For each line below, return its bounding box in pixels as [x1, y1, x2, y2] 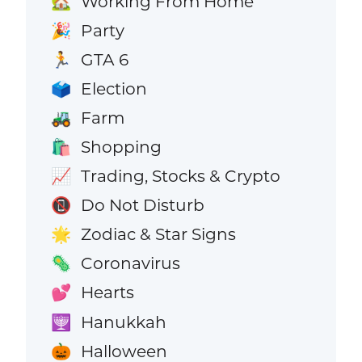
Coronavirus [80, 253, 180, 274]
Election [80, 78, 147, 99]
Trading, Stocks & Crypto [80, 166, 280, 187]
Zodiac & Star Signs [80, 224, 236, 245]
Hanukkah [80, 311, 166, 332]
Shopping [80, 136, 162, 157]
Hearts [80, 282, 134, 303]
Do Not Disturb [80, 195, 204, 216]
